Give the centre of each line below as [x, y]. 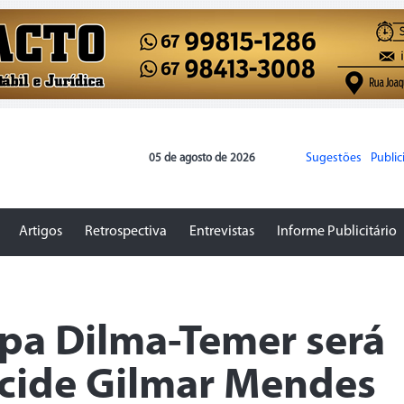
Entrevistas [222, 231]
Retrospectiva [126, 231]
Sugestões [334, 158]
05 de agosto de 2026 [202, 158]
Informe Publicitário [337, 231]
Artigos [41, 231]
